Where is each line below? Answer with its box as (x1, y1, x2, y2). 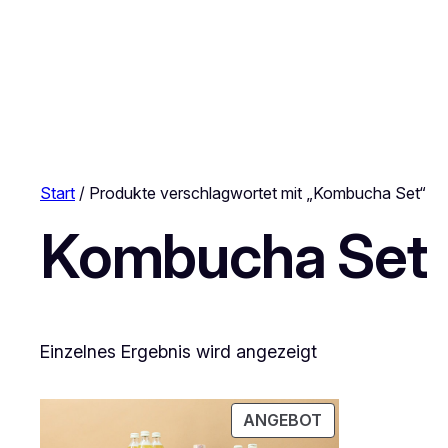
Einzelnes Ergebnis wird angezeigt (40, 340, 317, 362)
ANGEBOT (243, 411, 323, 431)
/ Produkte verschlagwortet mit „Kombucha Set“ (75, 183, 426, 203)
